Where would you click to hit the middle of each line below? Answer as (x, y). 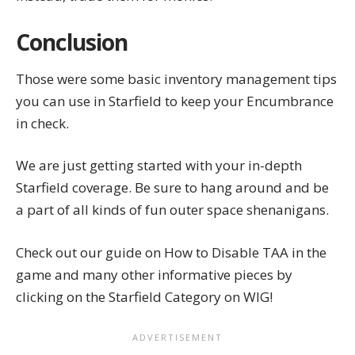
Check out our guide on (90, 252)
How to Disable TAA (226, 252)
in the (307, 252)
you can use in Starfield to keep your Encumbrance (175, 101)
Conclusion (72, 42)
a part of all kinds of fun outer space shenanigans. (172, 210)
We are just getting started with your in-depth (159, 166)
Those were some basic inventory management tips (176, 78)
